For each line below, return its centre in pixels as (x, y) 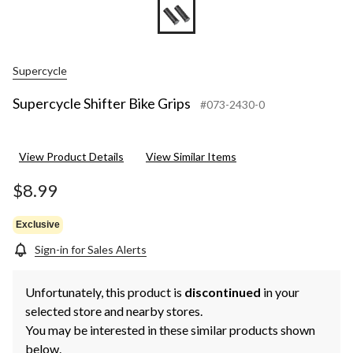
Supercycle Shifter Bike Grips (102, 104)
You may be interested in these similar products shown (170, 330)
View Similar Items (191, 157)
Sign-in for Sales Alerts (91, 250)
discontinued (223, 292)
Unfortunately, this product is (105, 292)
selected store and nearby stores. (114, 311)
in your (280, 292)
